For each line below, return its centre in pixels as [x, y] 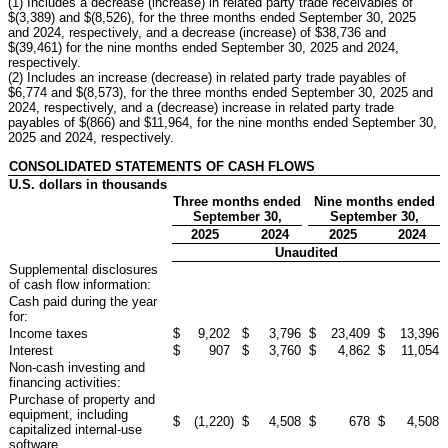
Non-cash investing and [77, 367]
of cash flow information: [80, 284]
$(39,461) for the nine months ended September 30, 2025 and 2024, [203, 47]
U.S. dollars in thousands [88, 184]
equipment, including [68, 414]
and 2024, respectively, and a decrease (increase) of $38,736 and [197, 32]
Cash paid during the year [83, 301]
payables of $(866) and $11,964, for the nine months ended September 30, [222, 122]
